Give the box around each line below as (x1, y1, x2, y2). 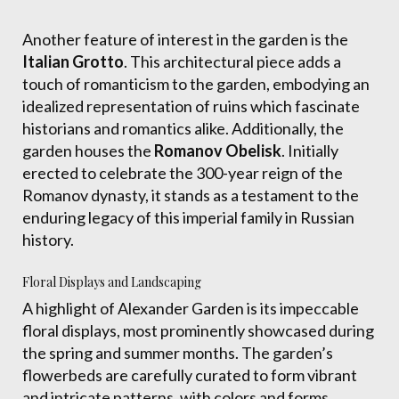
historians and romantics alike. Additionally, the (22, 118, 344, 138)
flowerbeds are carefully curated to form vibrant (22, 365, 357, 385)
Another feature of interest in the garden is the (22, 29, 348, 49)
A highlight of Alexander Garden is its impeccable (22, 298, 359, 318)
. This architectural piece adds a (124, 52, 341, 71)
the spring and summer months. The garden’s (22, 343, 333, 362)
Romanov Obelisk (154, 141, 281, 160)
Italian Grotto (22, 52, 124, 71)
